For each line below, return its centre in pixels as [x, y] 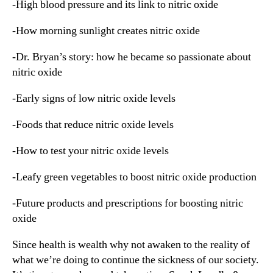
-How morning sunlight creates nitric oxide [106, 31]
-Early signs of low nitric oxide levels [94, 98]
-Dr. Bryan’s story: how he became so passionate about [132, 57]
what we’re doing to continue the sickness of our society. [136, 260]
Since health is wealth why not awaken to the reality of [131, 245]
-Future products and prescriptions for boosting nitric [128, 203]
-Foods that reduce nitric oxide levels [93, 125]
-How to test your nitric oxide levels [90, 151]
